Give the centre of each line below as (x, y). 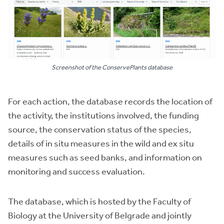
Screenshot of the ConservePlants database (112, 67)
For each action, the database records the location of (110, 101)
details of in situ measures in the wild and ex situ (101, 143)
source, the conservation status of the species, (100, 129)
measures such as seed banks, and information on (105, 157)
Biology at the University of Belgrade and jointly (100, 215)
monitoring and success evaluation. (76, 171)
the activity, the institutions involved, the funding (103, 115)
